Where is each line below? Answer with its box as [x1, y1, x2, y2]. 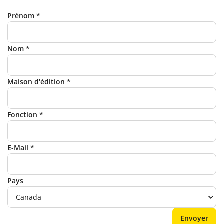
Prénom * [7, 11, 40, 21]
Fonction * [7, 110, 43, 120]
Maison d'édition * [7, 77, 71, 87]
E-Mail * [7, 143, 34, 153]
